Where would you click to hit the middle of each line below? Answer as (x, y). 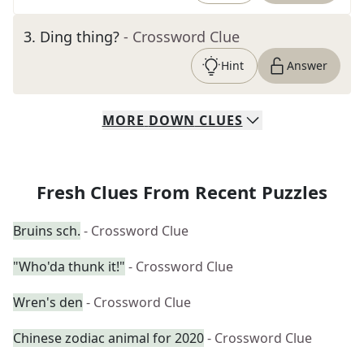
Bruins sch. (47, 231)
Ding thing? (80, 37)
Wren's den (48, 302)
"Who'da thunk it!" (69, 266)
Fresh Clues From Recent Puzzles (182, 192)
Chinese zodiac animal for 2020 (108, 338)
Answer (307, 65)
